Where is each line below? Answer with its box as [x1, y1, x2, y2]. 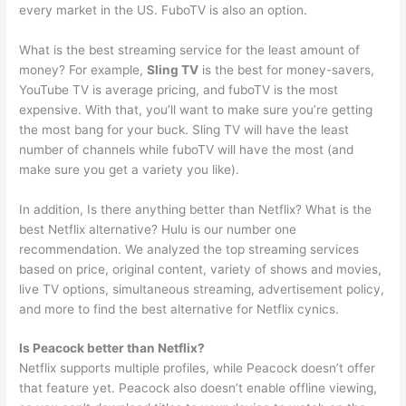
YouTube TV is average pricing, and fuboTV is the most [19, 82, 339, 97]
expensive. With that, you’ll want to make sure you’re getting [19, 101, 373, 117]
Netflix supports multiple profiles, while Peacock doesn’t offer [19, 361, 376, 376]
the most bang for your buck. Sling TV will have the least [19, 121, 350, 137]
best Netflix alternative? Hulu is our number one [19, 221, 297, 237]
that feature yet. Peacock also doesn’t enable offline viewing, [19, 381, 378, 396]
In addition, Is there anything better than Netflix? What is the [19, 201, 372, 217]
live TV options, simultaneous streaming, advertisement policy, [19, 281, 385, 296]
